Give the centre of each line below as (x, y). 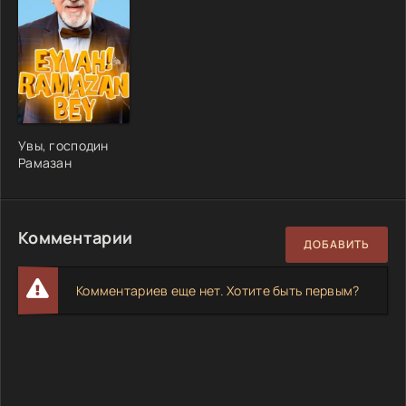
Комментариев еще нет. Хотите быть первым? (218, 290)
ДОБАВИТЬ (337, 245)
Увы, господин (63, 145)
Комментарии (76, 237)
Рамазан (45, 162)
